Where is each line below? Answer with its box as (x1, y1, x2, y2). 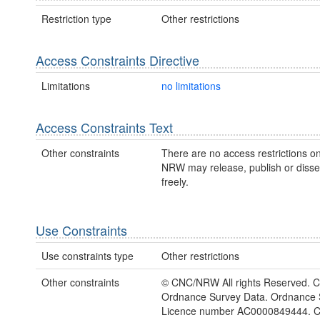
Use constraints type (41, 249, 134, 264)
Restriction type (41, 11, 111, 26)
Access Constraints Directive (36, 50, 199, 69)
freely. (161, 174, 189, 189)
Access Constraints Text (36, 117, 173, 136)
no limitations (161, 78, 221, 93)
